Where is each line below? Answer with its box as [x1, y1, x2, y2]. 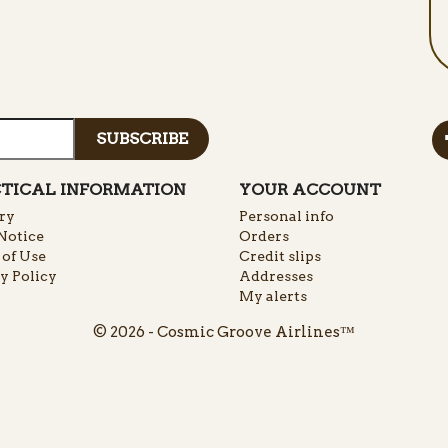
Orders [239, 228, 289, 245]
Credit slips [239, 248, 321, 265]
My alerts [239, 288, 307, 305]
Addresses [239, 268, 313, 285]
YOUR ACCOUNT [239, 180, 381, 200]
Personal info [239, 208, 334, 225]
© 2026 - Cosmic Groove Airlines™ [93, 323, 355, 342]
